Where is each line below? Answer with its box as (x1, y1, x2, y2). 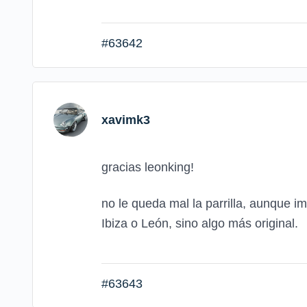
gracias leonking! (101, 160, 194, 175)
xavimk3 (101, 112, 150, 127)
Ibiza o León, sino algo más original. (101, 216, 298, 230)
